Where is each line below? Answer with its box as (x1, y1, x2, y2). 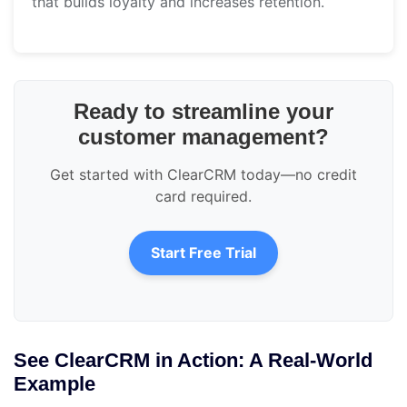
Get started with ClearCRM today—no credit (50, 165, 357, 184)
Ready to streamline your (74, 99, 333, 124)
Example (14, 372, 95, 396)
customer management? (78, 124, 329, 150)
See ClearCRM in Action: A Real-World (14, 349, 372, 372)
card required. (155, 187, 252, 206)
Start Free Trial (151, 243, 256, 263)
